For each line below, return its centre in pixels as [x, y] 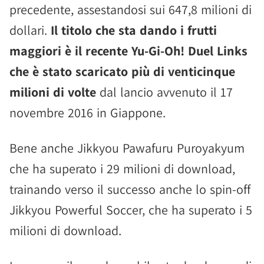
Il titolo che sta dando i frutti [132, 30]
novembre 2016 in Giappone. [88, 113]
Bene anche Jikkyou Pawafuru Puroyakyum [127, 148]
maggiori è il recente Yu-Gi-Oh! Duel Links [128, 51]
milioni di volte [53, 92]
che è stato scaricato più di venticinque [122, 71]
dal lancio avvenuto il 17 [164, 92]
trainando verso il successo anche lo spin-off [130, 189]
